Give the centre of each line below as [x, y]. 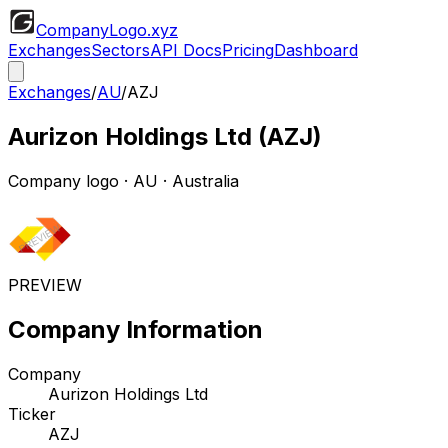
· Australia [198, 180]
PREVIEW [45, 284]
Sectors [120, 50]
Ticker [32, 413]
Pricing [248, 50]
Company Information [135, 329]
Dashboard [316, 50]
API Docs [186, 50]
